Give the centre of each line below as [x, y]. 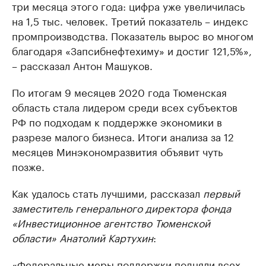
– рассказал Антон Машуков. [82, 65]
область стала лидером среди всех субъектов [125, 106]
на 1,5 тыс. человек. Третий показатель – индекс [130, 20]
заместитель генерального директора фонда [121, 207]
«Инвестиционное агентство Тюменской [111, 222]
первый [221, 192]
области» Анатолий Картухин [83, 237]
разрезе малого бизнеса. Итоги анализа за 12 [123, 136]
